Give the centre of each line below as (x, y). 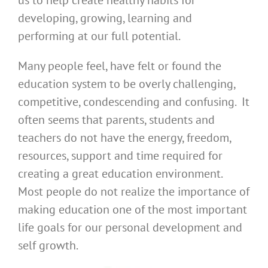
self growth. (48, 246)
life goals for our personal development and (130, 228)
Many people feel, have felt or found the (120, 66)
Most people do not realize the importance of (134, 192)
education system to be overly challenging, (127, 84)
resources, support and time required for (120, 156)
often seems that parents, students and (116, 120)
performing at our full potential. (99, 36)
